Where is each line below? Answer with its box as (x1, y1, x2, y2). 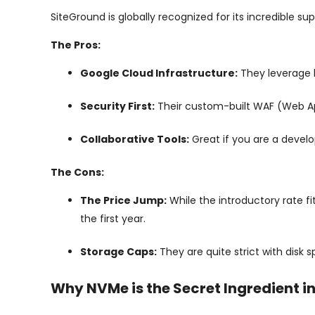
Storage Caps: (80, 245, 157, 259)
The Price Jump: (80, 193, 167, 207)
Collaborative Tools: (80, 132, 189, 146)
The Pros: (51, 38, 101, 52)
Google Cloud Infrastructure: (80, 66, 238, 80)
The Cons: (51, 165, 104, 179)
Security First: (80, 99, 155, 113)
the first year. (80, 212, 146, 226)
